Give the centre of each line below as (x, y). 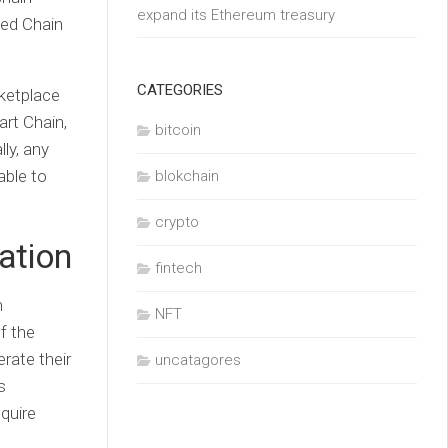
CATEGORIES (180, 90)
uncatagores (198, 360)
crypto (177, 222)
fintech (178, 268)
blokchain (187, 176)
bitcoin (178, 130)
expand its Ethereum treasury (236, 15)
